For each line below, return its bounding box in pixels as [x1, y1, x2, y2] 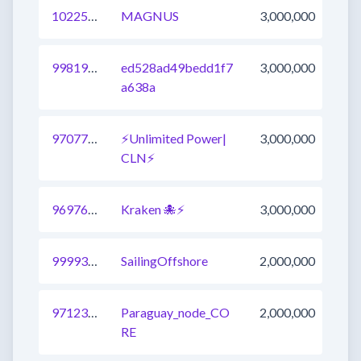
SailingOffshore [121, 253, 208, 268]
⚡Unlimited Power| [121, 131, 226, 146]
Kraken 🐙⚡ [121, 201, 185, 217]
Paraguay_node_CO [121, 305, 230, 320]
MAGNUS [121, 8, 179, 23]
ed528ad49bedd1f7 [121, 60, 233, 75]
